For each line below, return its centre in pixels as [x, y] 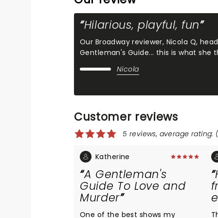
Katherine [113, 157]
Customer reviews [126, 117]
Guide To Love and [133, 186]
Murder [100, 198]
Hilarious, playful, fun [142, 25]
